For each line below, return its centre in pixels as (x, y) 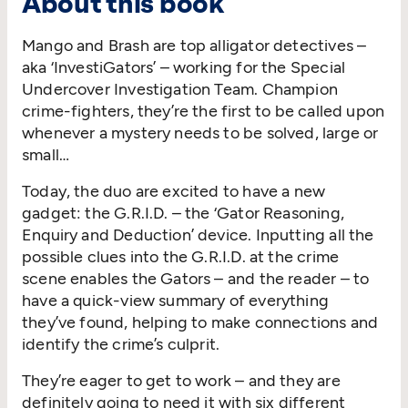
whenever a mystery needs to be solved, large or (200, 133)
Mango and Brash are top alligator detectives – (194, 45)
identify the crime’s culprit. (127, 344)
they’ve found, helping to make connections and (200, 322)
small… (48, 154)
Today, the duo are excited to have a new (174, 191)
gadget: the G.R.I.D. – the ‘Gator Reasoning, (183, 213)
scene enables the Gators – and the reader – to (196, 278)
